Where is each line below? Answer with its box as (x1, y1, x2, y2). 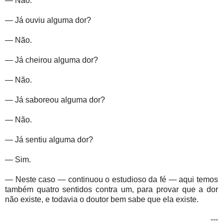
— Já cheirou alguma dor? (5, 55, 98, 64)
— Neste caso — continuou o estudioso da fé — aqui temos (5, 175, 218, 184)
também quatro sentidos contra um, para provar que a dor (5, 185, 218, 194)
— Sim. (5, 155, 31, 164)
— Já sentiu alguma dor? (5, 135, 93, 144)
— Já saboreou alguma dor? (5, 95, 105, 104)
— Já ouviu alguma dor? (5, 15, 91, 24)
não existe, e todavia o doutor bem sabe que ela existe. (5, 195, 199, 204)
